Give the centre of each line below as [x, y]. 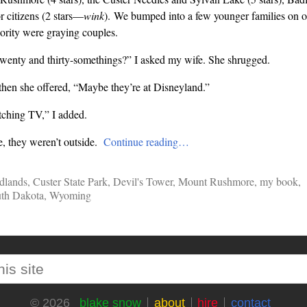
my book [279, 182]
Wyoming [70, 195]
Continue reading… [146, 142]
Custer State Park [70, 182]
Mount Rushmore [216, 182]
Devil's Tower [143, 182]
